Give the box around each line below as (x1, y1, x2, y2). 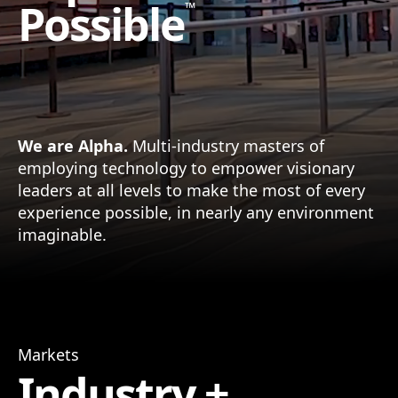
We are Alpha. (18, 135, 128, 156)
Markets (18, 344, 79, 365)
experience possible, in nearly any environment (18, 202, 374, 223)
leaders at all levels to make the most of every (18, 179, 365, 201)
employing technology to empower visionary (18, 157, 354, 179)
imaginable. (18, 224, 107, 245)
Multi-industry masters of (128, 135, 324, 156)
